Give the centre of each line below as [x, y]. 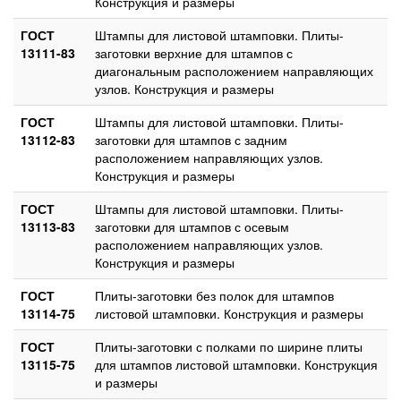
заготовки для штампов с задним [191, 139]
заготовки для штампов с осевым [192, 226]
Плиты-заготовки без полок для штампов [214, 295]
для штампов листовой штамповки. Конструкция [236, 364]
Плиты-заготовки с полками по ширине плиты [229, 346]
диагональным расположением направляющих [234, 70]
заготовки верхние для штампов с [194, 52]
